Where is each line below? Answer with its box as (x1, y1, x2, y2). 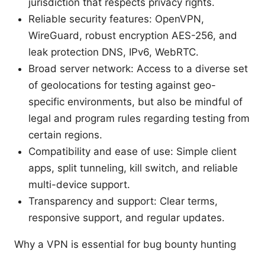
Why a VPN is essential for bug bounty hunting (14, 238, 236, 250)
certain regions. (28, 128, 102, 141)
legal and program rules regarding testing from (28, 112, 250, 124)
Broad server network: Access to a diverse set (28, 62, 248, 75)
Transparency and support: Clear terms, (28, 195, 218, 207)
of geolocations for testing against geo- (28, 79, 216, 91)
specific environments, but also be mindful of (28, 95, 243, 108)
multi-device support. (28, 178, 130, 190)
